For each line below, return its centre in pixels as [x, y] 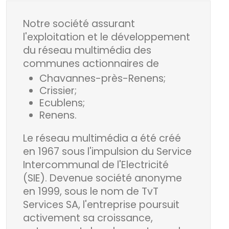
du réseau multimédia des [87, 50]
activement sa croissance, [88, 218]
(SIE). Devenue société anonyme [102, 178]
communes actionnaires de [91, 63]
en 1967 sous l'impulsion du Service [107, 151]
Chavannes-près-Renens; [102, 78]
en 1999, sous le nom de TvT [91, 191]
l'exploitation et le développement [107, 37]
